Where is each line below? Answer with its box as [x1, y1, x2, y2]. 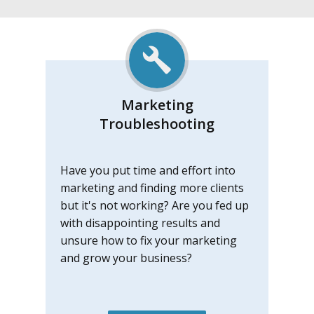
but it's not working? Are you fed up [60, 198, 249, 213]
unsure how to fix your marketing [60, 233, 237, 248]
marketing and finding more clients [60, 180, 244, 196]
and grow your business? [60, 250, 192, 266]
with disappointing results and [60, 215, 220, 231]
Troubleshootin [100, 114, 206, 133]
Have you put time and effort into [60, 163, 235, 178]
